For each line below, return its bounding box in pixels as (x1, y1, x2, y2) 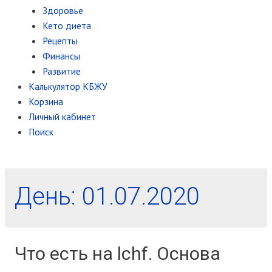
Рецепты (42, 35, 78, 47)
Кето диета (42, 19, 91, 32)
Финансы (42, 50, 80, 63)
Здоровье (42, 4, 83, 17)
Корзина (28, 95, 63, 108)
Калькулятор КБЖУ (28, 80, 107, 93)
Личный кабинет (28, 110, 96, 123)
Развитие (42, 65, 81, 78)
